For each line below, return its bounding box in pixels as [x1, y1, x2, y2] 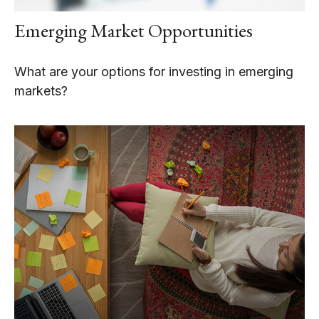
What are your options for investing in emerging [14, 64, 293, 80]
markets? [14, 83, 68, 99]
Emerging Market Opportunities [14, 18, 253, 43]
